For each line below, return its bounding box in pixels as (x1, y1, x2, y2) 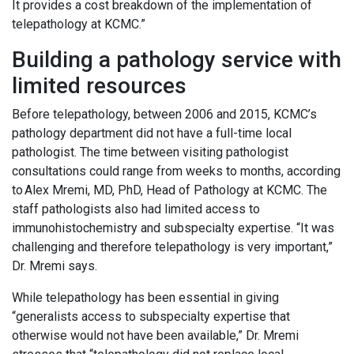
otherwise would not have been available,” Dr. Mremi (12, 328, 299, 344)
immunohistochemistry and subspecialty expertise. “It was (12, 220, 334, 236)
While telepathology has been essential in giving (12, 290, 279, 306)
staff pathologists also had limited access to (12, 201, 260, 217)
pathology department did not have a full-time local (12, 126, 292, 141)
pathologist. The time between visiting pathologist (12, 145, 288, 160)
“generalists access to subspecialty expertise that (12, 309, 290, 325)
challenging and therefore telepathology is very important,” (12, 239, 333, 255)
